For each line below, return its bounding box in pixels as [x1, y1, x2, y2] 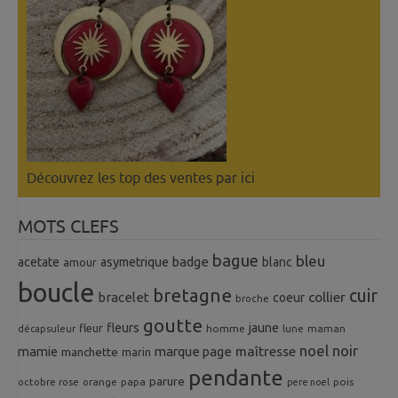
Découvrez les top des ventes [27, 170, 216, 187]
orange [83, 376, 117, 388]
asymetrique [100, 255, 169, 270]
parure [149, 374, 185, 389]
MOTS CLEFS [18, 216, 119, 237]
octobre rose [18, 376, 79, 388]
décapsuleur [18, 323, 76, 335]
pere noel [287, 377, 330, 388]
